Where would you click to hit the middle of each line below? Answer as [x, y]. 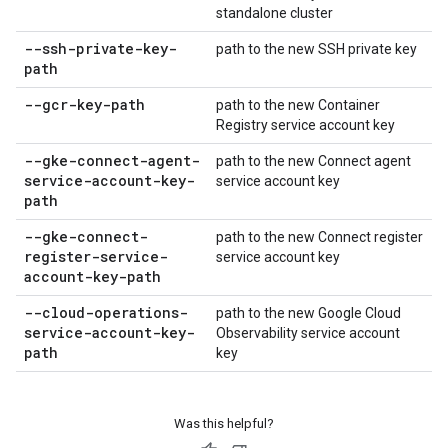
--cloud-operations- [106, 312]
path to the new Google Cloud [308, 313]
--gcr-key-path [84, 104]
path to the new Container [298, 105]
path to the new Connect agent [313, 161]
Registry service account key [305, 125]
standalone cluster [274, 13]
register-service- [96, 256]
